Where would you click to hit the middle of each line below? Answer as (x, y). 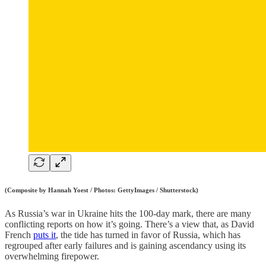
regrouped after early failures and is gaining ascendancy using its (125, 245)
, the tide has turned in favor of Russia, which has (148, 235)
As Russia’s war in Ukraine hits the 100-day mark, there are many (128, 213)
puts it (45, 235)
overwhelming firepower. (52, 256)
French (19, 235)
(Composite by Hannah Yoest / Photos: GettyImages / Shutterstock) (102, 190)
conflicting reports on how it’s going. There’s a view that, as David (129, 224)
